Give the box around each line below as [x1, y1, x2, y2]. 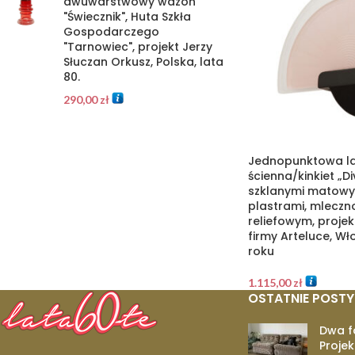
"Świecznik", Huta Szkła [63, 9, 191, 25]
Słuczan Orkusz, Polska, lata [63, 54, 223, 70]
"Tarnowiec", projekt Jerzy [63, 39, 212, 55]
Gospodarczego [63, 24, 159, 40]
